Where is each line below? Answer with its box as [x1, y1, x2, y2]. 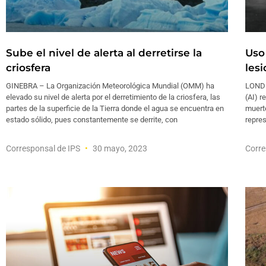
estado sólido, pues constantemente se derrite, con [6, 115, 178, 125]
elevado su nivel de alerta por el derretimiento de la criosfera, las [6, 93, 220, 102]
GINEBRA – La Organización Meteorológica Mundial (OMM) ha [6, 81, 214, 91]
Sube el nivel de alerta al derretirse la [6, 47, 202, 59]
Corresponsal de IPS [6, 144, 82, 154]
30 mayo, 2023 [91, 144, 147, 154]
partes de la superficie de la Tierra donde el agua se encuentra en [6, 104, 224, 113]
